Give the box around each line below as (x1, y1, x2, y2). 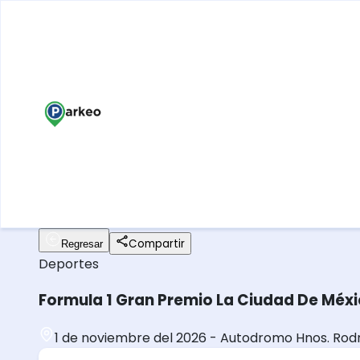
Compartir (129, 236, 185, 252)
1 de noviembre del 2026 (55, 329, 207, 348)
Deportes (39, 255, 99, 273)
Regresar (61, 238, 103, 250)
